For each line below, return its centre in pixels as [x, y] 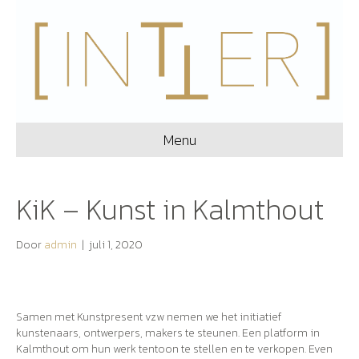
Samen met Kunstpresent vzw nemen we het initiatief [149, 317]
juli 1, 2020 [116, 245]
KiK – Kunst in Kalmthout [170, 210]
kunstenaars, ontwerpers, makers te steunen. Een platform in [168, 333]
